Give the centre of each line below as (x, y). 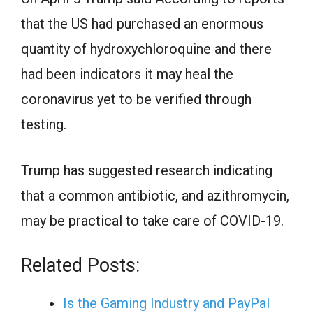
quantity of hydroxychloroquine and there (146, 49)
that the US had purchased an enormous (142, 24)
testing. (44, 125)
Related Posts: (80, 266)
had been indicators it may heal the (127, 74)
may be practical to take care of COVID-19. (152, 221)
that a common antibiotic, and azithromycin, (155, 196)
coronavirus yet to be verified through (136, 100)
